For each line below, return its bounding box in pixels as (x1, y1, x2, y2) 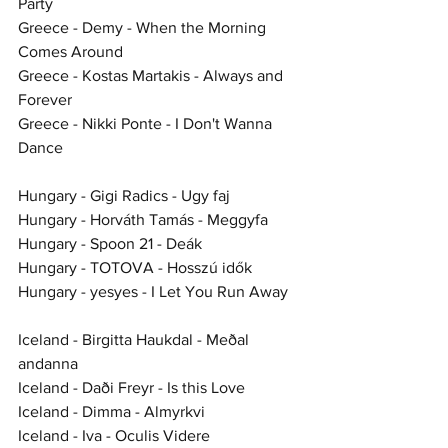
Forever (18, 90, 72, 108)
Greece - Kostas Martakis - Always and (18, 66, 287, 84)
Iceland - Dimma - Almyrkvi (18, 402, 205, 420)
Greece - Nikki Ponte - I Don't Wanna (18, 114, 276, 132)
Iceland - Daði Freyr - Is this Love (18, 378, 245, 396)
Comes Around (18, 42, 123, 60)
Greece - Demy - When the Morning (18, 18, 270, 36)
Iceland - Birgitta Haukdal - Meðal (18, 330, 253, 348)
